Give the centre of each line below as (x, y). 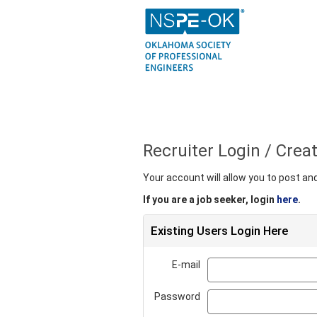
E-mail (186, 265)
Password (177, 296)
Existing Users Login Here (219, 231)
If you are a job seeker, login (210, 200)
